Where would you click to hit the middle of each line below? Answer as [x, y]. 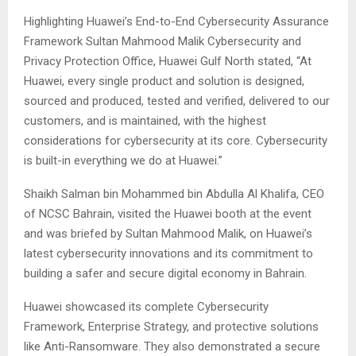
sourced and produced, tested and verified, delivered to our [177, 101]
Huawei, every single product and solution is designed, [164, 81]
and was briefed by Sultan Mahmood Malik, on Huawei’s [168, 234]
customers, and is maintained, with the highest [145, 121]
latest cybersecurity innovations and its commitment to [168, 253]
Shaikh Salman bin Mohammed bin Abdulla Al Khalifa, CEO [174, 194]
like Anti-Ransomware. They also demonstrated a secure [172, 346]
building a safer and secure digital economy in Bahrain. [167, 273]
